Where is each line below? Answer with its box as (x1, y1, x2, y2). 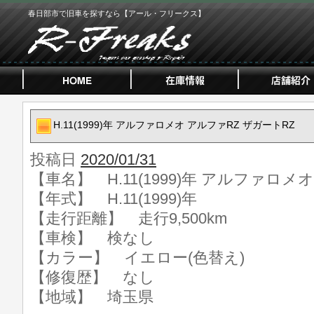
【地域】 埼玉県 (30, 288, 153, 306)
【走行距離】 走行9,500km (30, 210, 227, 227)
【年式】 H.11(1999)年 (30, 190, 197, 207)
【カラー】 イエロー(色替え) (30, 249, 245, 266)
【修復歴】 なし (30, 268, 155, 286)
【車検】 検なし (30, 229, 155, 247)
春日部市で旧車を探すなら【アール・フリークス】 (28, 9, 205, 18)
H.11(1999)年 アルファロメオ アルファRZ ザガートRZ (53, 119, 295, 130)
